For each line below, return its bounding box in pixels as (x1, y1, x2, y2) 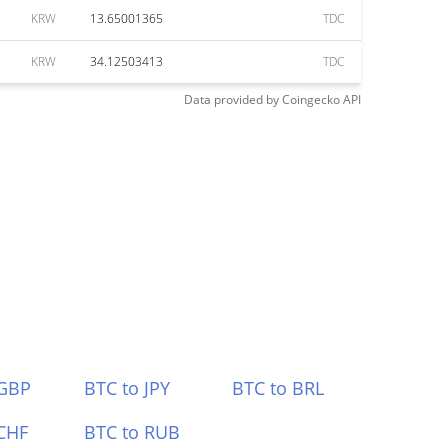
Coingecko (282, 91, 340, 108)
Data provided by (184, 91, 279, 108)
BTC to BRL (232, 376, 325, 400)
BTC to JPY (83, 376, 170, 400)
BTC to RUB (83, 420, 180, 444)
